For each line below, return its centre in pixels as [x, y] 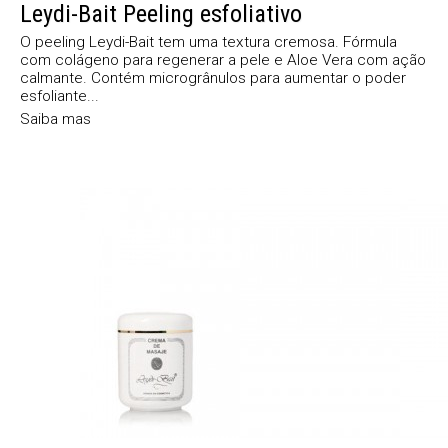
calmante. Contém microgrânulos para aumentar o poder [213, 77]
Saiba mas [55, 118]
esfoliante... [59, 95]
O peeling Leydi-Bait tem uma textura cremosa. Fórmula [208, 41]
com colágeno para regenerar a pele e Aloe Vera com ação [223, 59]
